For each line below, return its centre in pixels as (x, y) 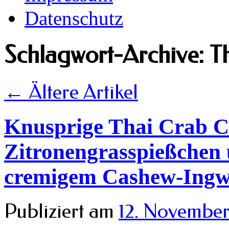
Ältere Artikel (81, 92)
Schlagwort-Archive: (107, 55)
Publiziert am (59, 211)
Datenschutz (74, 18)
